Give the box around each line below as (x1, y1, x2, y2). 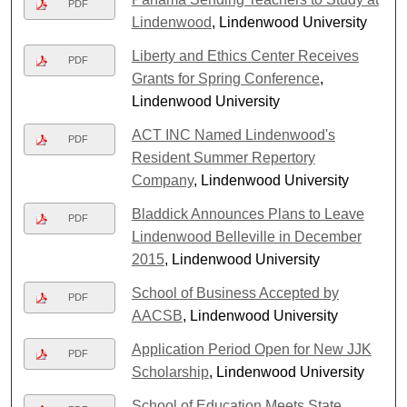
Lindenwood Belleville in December (131, 228, 362, 244)
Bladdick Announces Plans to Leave (131, 205, 364, 222)
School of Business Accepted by (131, 284, 339, 301)
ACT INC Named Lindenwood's (131, 126, 335, 143)
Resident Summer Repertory (131, 149, 315, 165)
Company (131, 172, 194, 188)
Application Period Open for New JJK (131, 341, 372, 357)
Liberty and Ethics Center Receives (131, 47, 359, 64)
